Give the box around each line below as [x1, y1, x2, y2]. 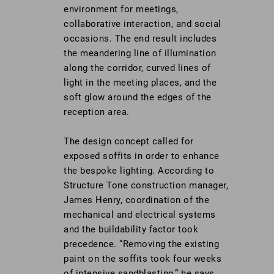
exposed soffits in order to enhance [64, 150, 220, 162]
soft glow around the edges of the [64, 92, 212, 103]
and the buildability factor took [64, 224, 198, 235]
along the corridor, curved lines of [64, 62, 211, 74]
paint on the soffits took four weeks [64, 253, 221, 265]
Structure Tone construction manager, [64, 180, 228, 191]
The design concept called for [64, 136, 194, 147]
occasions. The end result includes [64, 33, 217, 45]
